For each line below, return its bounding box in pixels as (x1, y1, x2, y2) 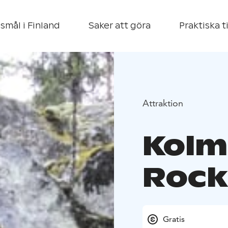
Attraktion (142, 97, 183, 109)
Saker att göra (89, 20, 151, 31)
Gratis (163, 214, 185, 224)
